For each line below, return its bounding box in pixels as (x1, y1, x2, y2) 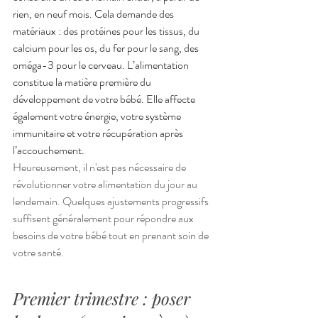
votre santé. (13, 243, 64, 261)
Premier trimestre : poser (13, 286, 194, 309)
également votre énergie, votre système (13, 107, 183, 124)
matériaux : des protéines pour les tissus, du (13, 22, 202, 39)
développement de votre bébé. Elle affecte (13, 90, 197, 107)
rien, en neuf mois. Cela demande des (13, 5, 176, 22)
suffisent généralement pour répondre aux (13, 209, 196, 226)
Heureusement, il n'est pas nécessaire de (13, 158, 188, 175)
